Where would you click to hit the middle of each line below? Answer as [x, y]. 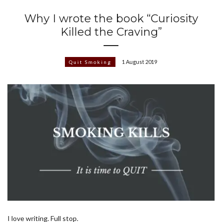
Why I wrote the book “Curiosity [111, 19]
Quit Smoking [90, 62]
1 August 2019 [139, 62]
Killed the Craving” [111, 32]
